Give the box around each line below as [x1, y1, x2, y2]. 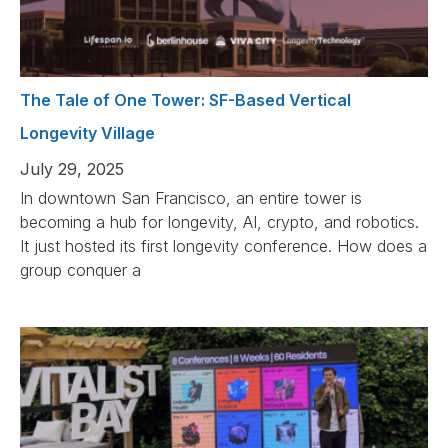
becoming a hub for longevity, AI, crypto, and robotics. [20, 212, 419, 233]
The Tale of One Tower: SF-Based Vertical [20, 90, 351, 111]
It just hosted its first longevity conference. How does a [20, 236, 427, 257]
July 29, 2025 [20, 159, 124, 180]
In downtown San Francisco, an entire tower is [20, 188, 362, 209]
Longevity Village [20, 123, 155, 144]
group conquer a [20, 260, 141, 281]
